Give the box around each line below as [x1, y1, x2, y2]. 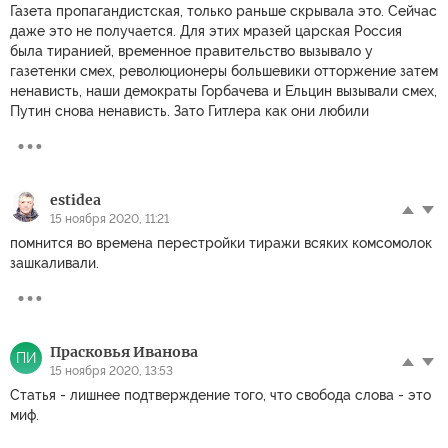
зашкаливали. [10, 254, 99, 271]
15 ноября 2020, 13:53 [50, 363, 173, 378]
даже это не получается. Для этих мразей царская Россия [10, 22, 402, 39]
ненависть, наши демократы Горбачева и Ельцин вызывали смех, [10, 82, 437, 99]
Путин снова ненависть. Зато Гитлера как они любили [10, 102, 369, 119]
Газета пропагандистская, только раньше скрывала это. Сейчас [10, 2, 437, 19]
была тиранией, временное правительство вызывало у [10, 42, 373, 59]
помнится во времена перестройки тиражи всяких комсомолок [10, 234, 432, 251]
